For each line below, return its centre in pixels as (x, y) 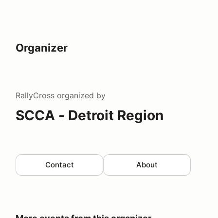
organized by (80, 95)
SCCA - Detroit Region (90, 115)
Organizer (42, 47)
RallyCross (35, 95)
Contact (59, 164)
